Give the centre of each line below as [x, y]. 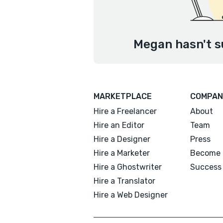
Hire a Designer [122, 139]
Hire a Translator [124, 181]
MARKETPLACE [123, 96]
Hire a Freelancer [125, 111]
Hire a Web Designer [131, 195]
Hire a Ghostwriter [128, 167]
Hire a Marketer [122, 153]
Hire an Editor [119, 125]
